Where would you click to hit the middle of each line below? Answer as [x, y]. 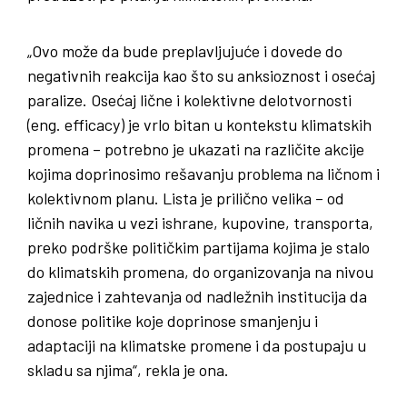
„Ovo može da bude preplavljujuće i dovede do [185, 50]
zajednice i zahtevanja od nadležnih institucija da [197, 296]
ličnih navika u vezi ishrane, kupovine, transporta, [200, 222]
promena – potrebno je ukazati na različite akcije [196, 149]
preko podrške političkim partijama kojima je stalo [199, 247]
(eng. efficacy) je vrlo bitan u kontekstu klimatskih [199, 124]
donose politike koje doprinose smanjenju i [173, 320]
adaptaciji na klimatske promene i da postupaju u [197, 345]
